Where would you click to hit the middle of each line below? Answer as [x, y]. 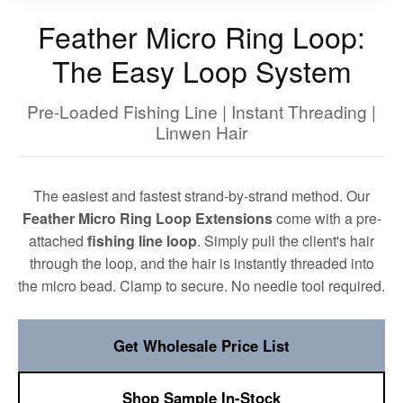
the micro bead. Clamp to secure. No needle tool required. [201, 285]
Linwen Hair [201, 131]
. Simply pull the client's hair [286, 240]
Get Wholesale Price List [201, 345]
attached [58, 240]
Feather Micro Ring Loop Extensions [147, 218]
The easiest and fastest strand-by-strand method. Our [201, 195]
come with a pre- [327, 218]
